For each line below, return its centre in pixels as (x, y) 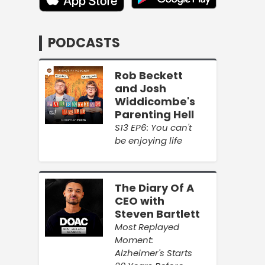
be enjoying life (148, 141)
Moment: (134, 240)
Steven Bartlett (157, 214)
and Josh (140, 89)
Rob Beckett (149, 76)
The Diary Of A (154, 188)
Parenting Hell (154, 115)
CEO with (140, 201)
